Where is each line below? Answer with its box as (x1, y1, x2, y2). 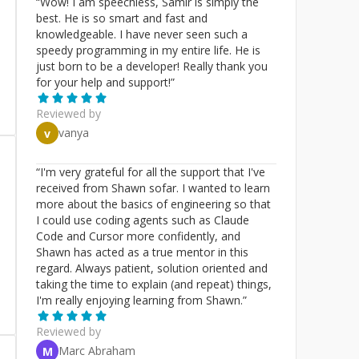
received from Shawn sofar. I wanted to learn (36, 180, 270, 196)
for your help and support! (36, 75, 171, 90)
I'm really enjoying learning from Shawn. (36, 292, 243, 308)
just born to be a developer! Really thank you (36, 58, 268, 74)
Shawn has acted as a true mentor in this (36, 244, 248, 260)
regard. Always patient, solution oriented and (36, 260, 268, 276)
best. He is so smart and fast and (36, 10, 208, 26)
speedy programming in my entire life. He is (36, 42, 260, 58)
